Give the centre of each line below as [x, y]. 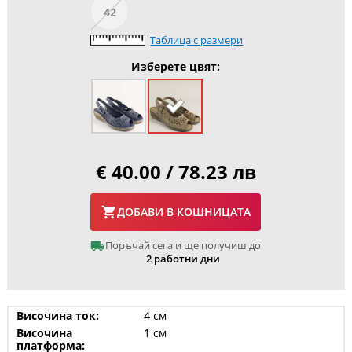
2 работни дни [183, 258]
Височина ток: [57, 315]
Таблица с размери [197, 40]
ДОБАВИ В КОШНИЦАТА [183, 211]
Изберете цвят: [176, 66]
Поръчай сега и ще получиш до [183, 245]
